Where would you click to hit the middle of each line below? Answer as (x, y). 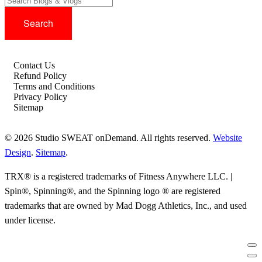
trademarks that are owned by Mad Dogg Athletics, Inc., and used (126, 205)
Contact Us (34, 65)
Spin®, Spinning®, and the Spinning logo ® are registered (113, 191)
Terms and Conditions (54, 86)
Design (18, 152)
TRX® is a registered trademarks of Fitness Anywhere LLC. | (118, 176)
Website (227, 137)
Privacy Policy (40, 96)
